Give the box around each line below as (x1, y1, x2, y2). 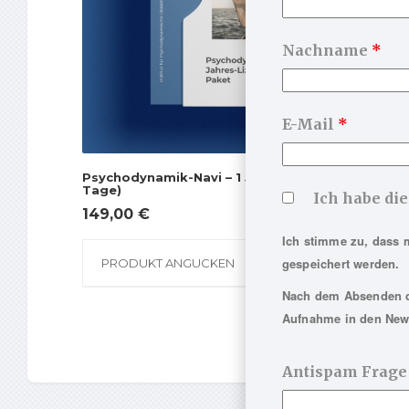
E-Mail (281, 114, 338, 133)
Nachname (281, 40, 372, 59)
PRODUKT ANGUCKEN (101, 255, 235, 270)
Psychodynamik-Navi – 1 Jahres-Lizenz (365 (82, 170, 369, 185)
